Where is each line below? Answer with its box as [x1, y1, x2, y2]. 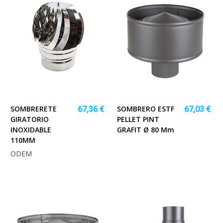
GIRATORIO [10, 114, 49, 124]
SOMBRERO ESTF [117, 104, 174, 113]
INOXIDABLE [10, 124, 51, 134]
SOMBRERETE [10, 104, 57, 113]
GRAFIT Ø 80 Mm [117, 124, 174, 134]
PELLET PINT [117, 114, 159, 124]
